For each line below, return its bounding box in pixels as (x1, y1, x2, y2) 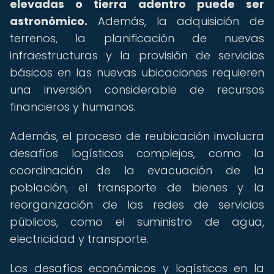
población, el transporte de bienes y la (10, 180, 264, 195)
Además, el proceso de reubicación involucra (10, 128, 264, 144)
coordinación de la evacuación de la (10, 163, 264, 178)
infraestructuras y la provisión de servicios (10, 48, 264, 63)
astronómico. (10, 13, 87, 29)
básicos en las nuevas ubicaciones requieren (10, 65, 264, 80)
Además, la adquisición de (87, 13, 264, 29)
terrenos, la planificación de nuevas (10, 31, 264, 46)
